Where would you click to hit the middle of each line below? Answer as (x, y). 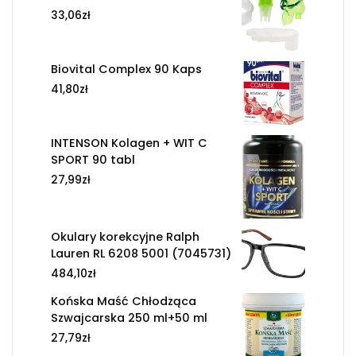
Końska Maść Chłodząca (124, 302)
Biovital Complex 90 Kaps (126, 70)
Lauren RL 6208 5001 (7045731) (141, 254)
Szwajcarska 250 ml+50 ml (129, 318)
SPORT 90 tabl (93, 160)
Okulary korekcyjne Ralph (125, 237)
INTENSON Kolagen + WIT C (129, 143)
